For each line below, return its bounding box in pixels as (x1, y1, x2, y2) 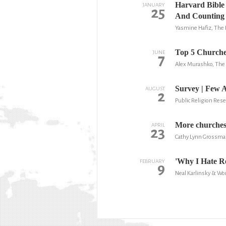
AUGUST (145, 85, 165, 91)
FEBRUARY (139, 158, 165, 164)
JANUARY (142, 2, 165, 8)
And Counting (175, 11, 224, 20)
